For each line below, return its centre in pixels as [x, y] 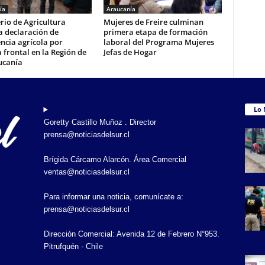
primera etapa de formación [155, 32]
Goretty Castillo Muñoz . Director [100, 122]
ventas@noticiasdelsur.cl [86, 172]
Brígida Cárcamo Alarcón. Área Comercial [115, 159]
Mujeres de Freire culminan [153, 22]
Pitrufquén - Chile [73, 246]
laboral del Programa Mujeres [159, 42]
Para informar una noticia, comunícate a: [113, 196]
